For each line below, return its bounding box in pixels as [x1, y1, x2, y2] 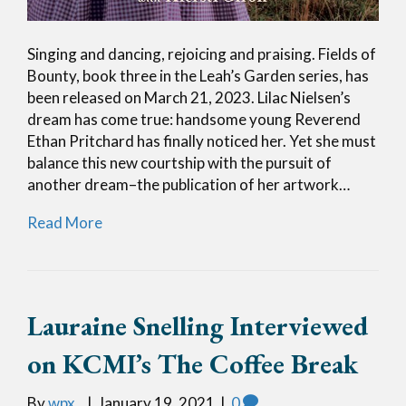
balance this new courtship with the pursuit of [27, 152, 332, 172]
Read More [27, 212, 102, 232]
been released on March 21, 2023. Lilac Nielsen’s [27, 87, 351, 107]
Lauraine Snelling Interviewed [27, 307, 368, 343]
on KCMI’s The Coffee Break [27, 345, 358, 382]
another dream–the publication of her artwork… [27, 174, 350, 194]
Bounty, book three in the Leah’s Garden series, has [27, 65, 369, 85]
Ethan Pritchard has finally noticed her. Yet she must [27, 130, 376, 150]
